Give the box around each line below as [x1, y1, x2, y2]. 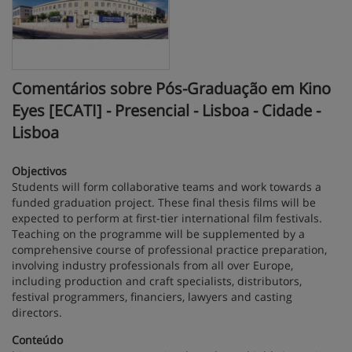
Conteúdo [12, 332, 63, 347]
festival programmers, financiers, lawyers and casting [12, 288, 292, 304]
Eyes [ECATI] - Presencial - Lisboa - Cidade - [12, 99, 321, 121]
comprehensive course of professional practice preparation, [12, 241, 327, 257]
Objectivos [12, 163, 67, 178]
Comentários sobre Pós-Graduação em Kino [12, 77, 331, 99]
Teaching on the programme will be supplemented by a [12, 225, 305, 241]
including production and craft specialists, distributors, [12, 273, 302, 288]
